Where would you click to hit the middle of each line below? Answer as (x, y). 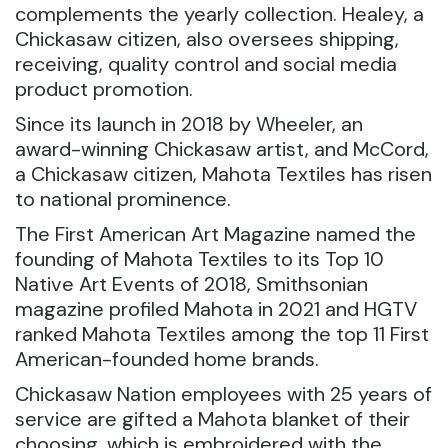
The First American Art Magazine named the (215, 234)
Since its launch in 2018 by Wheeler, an (189, 124)
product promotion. (104, 89)
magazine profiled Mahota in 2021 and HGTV (216, 309)
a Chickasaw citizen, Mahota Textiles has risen (223, 174)
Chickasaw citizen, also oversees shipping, (207, 39)
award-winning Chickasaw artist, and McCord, (222, 149)
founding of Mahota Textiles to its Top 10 (199, 259)
